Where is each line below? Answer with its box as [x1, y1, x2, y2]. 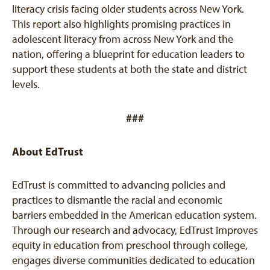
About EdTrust [12, 145, 83, 159]
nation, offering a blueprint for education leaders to [12, 48, 245, 61]
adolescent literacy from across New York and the [12, 33, 233, 46]
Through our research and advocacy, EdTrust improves [12, 224, 258, 237]
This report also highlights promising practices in [12, 17, 231, 31]
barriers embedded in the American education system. [12, 209, 257, 222]
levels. [12, 78, 40, 91]
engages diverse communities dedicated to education [12, 254, 255, 267]
